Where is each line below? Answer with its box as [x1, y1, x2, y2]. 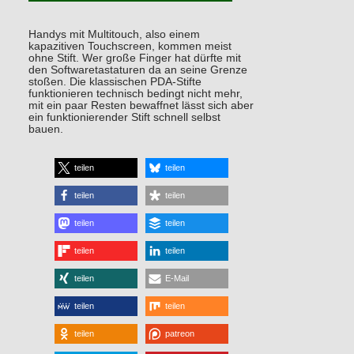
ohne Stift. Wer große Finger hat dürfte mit [28, 51, 241, 64]
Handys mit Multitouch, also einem [28, 28, 200, 40]
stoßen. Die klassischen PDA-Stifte [28, 75, 201, 88]
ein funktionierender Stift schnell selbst [28, 111, 220, 123]
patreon [165, 328, 195, 338]
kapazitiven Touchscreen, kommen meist [28, 40, 232, 52]
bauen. [28, 122, 63, 135]
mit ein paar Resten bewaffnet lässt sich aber [28, 99, 254, 111]
